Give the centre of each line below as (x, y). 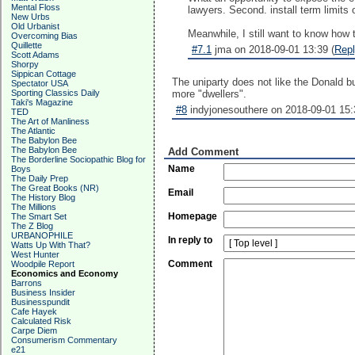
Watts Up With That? (51, 245)
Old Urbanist (35, 26)
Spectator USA (40, 83)
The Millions (34, 207)
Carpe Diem (34, 330)
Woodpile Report (43, 264)
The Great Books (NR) (55, 188)
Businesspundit (40, 302)
